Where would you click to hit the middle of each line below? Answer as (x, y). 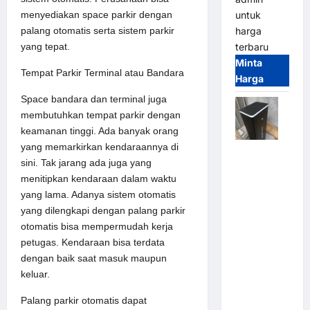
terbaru (252, 47)
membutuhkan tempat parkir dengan (101, 115)
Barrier (251, 200)
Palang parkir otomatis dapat (84, 300)
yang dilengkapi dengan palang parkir (103, 210)
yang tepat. (45, 46)
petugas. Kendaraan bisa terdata (93, 242)
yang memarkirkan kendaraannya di (100, 146)
